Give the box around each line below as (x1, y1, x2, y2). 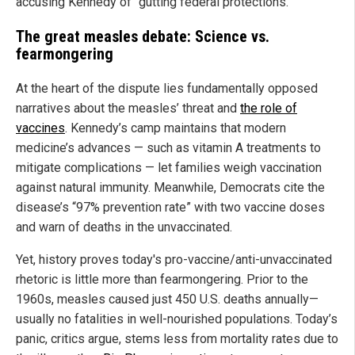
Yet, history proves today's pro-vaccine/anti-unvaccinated (16, 251, 332, 267)
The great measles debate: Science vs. (16, 26, 269, 46)
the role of (240, 100, 297, 116)
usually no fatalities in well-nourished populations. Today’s (16, 311, 338, 326)
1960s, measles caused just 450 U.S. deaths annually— (16, 291, 319, 307)
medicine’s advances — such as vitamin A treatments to (16, 139, 321, 155)
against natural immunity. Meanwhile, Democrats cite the (16, 179, 325, 195)
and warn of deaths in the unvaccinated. (16, 219, 232, 235)
